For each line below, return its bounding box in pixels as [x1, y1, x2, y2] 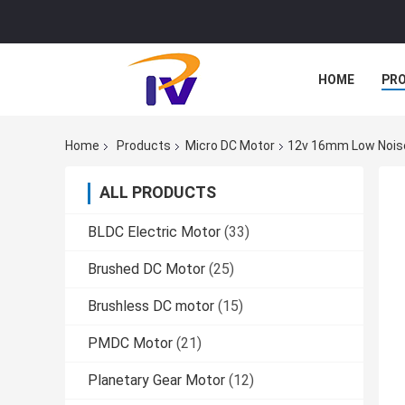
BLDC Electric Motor [88, 223, 221, 241]
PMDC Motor [88, 334, 173, 353]
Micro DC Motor [185, 138, 275, 154]
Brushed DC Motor [88, 260, 205, 278]
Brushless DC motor [88, 297, 214, 316]
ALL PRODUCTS [99, 183, 216, 202]
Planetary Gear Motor [88, 372, 225, 390]
